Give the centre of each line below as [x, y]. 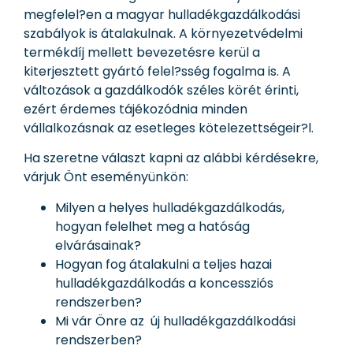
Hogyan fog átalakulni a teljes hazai [163, 264]
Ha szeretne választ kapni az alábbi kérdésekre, [171, 158]
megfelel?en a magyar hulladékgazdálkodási [162, 14]
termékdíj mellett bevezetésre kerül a [142, 52]
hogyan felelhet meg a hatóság [152, 226]
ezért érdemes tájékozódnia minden [136, 109]
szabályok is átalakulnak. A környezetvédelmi [163, 33]
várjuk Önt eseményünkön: [106, 177]
